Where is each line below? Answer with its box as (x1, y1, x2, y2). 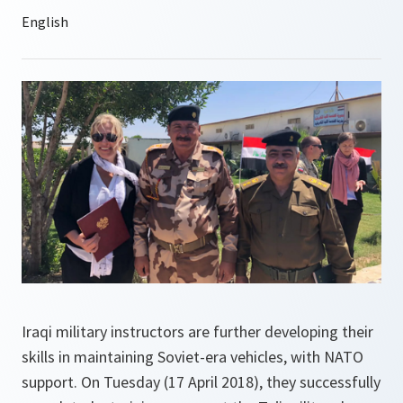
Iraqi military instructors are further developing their (22, 321, 373, 342)
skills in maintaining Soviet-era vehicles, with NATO (22, 346, 363, 367)
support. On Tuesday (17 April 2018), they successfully (22, 372, 381, 392)
